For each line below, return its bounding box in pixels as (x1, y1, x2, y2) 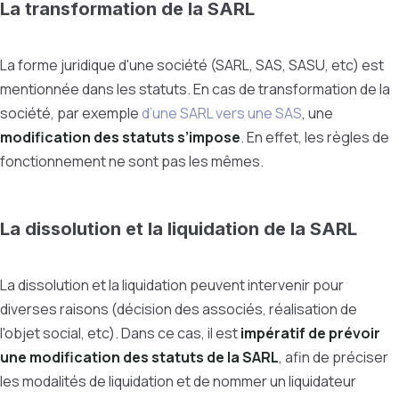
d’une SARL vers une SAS (142, 103, 302, 123)
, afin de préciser (279, 347, 388, 367)
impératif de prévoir (240, 323, 380, 343)
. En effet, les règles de (240, 127, 389, 147)
